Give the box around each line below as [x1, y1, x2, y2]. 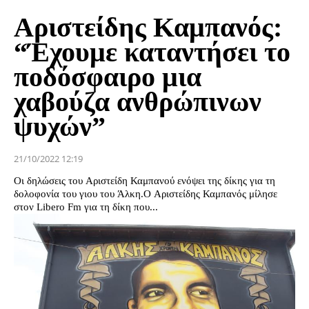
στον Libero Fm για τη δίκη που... [14, 201, 158, 213]
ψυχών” [14, 111, 106, 143]
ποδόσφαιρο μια [14, 61, 201, 93]
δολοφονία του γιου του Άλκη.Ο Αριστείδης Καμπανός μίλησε [14, 188, 277, 200]
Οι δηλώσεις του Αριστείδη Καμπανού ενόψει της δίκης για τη [14, 175, 275, 187]
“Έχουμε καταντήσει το [14, 37, 290, 68]
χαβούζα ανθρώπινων [14, 86, 261, 118]
